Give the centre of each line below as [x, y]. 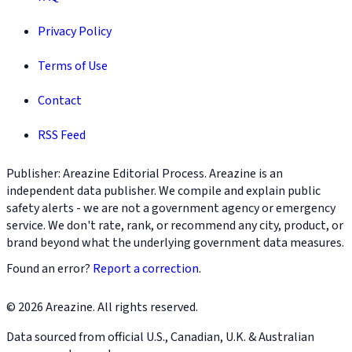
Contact [60, 100]
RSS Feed [62, 135]
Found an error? [49, 268]
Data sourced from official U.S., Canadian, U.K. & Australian [160, 337]
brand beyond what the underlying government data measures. [175, 242]
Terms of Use [73, 66]
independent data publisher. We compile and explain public [163, 191]
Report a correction [146, 268]
